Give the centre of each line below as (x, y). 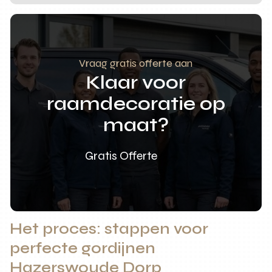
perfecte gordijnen (83, 248)
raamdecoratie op (136, 103)
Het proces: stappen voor (109, 229)
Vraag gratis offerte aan (136, 63)
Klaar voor (136, 82)
